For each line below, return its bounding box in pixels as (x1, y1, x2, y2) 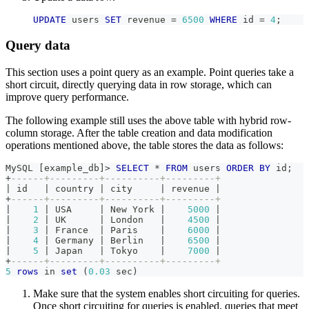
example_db (44, 162, 99, 173)
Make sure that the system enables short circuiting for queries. (33, 287, 300, 299)
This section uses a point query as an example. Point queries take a (6, 66, 294, 78)
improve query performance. (6, 90, 129, 103)
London (105, 214, 160, 225)
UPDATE (33, 14, 66, 26)
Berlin (105, 235, 160, 246)
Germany (50, 235, 99, 246)
